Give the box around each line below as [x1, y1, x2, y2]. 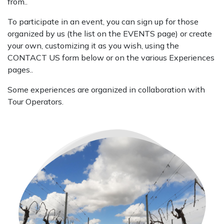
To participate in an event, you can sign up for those [7, 16, 198, 26]
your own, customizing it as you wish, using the [7, 40, 179, 50]
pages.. [7, 64, 35, 74]
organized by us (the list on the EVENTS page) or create [7, 28, 212, 38]
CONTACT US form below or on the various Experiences [7, 52, 214, 62]
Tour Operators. [7, 96, 63, 106]
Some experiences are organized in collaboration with [7, 84, 205, 94]
